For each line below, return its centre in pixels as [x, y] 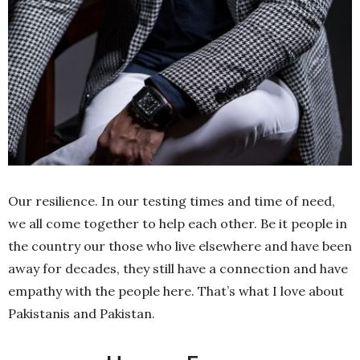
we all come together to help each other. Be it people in [178, 224]
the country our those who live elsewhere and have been [180, 246]
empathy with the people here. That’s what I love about [176, 291]
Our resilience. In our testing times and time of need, [172, 201]
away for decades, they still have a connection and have [178, 269]
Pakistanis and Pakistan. [82, 314]
